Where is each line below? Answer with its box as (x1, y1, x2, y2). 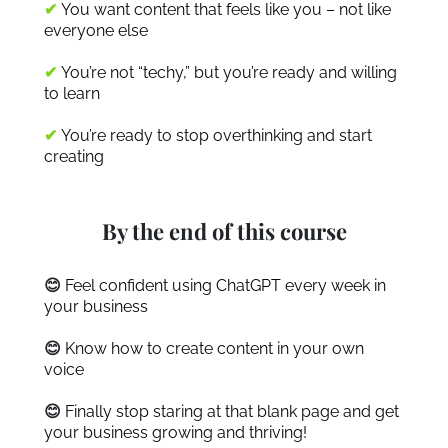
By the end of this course (101, 216, 347, 246)
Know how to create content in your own (65, 339, 364, 358)
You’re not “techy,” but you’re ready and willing (61, 63, 397, 82)
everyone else (44, 21, 148, 40)
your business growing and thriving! (44, 423, 307, 442)
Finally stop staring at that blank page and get (65, 402, 399, 421)
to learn (44, 84, 100, 103)
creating (44, 147, 104, 166)
